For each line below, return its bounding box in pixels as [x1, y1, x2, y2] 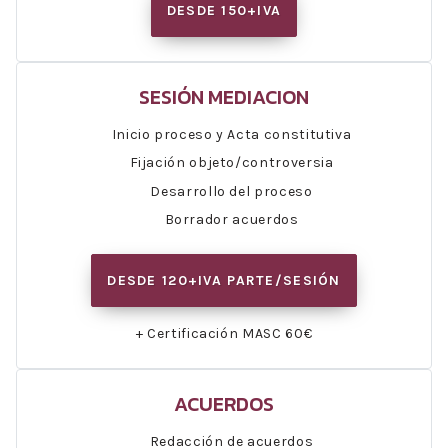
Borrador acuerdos [164, 211, 299, 229]
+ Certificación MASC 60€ [135, 324, 313, 342]
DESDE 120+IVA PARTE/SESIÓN [107, 271, 341, 289]
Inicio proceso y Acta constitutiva [111, 125, 352, 143]
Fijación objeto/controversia [129, 154, 334, 172]
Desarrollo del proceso [150, 182, 313, 200]
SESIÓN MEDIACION [139, 81, 309, 112]
